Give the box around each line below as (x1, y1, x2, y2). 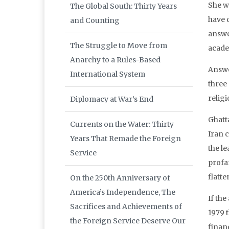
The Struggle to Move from (70, 41, 167, 51)
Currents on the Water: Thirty (70, 120, 174, 129)
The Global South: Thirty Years (70, 2, 177, 11)
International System (70, 70, 145, 79)
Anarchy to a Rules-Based (70, 55, 161, 65)
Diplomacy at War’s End (70, 95, 153, 104)
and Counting (70, 16, 120, 26)
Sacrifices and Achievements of (70, 202, 182, 212)
